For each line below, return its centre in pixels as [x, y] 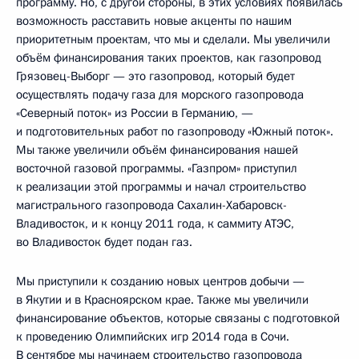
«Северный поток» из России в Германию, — [135, 113]
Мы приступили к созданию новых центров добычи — [160, 281]
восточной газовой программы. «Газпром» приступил [157, 168]
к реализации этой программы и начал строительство [161, 186]
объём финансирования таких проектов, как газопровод [169, 57]
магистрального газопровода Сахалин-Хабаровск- [151, 205]
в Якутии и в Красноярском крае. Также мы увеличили [162, 299]
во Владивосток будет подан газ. [104, 242]
